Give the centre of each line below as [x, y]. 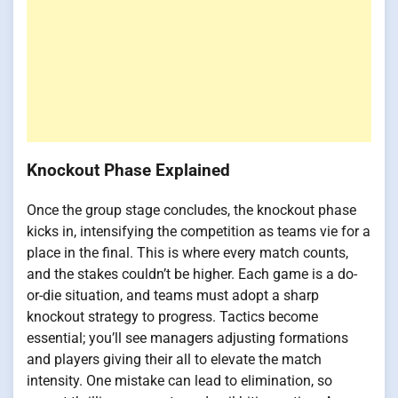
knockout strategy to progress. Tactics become [172, 317]
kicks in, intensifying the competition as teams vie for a [199, 232]
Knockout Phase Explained [128, 171]
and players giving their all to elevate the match [174, 360]
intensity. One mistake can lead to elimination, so [179, 381]
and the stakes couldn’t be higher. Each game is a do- [192, 275]
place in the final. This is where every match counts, [187, 253]
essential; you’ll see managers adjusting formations [187, 338]
